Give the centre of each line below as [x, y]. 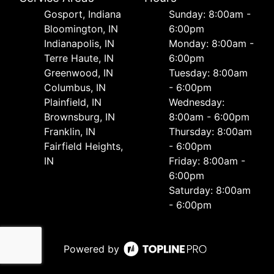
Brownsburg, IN [80, 117]
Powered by [91, 249]
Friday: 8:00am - [207, 161]
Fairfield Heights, [83, 146]
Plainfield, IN [73, 102]
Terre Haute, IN [79, 58]
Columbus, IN [75, 87]
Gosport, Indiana [83, 14]
